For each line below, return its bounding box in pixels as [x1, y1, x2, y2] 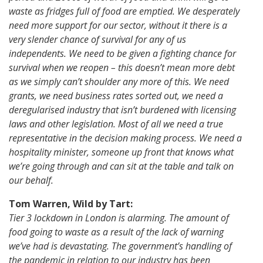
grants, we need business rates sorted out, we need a [9, 89, 223, 103]
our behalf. [9, 174, 53, 187]
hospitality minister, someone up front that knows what [9, 146, 234, 159]
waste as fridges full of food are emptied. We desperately [9, 5, 240, 18]
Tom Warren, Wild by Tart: [9, 197, 133, 211]
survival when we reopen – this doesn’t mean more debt [9, 61, 235, 75]
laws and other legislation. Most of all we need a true [9, 117, 223, 131]
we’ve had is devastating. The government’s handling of [9, 240, 232, 253]
